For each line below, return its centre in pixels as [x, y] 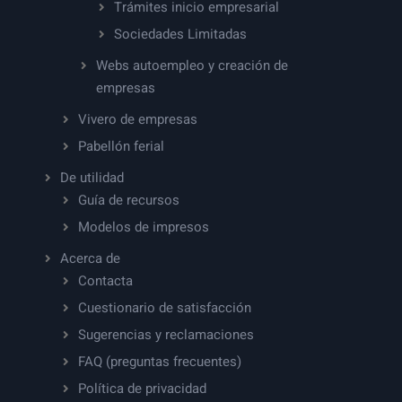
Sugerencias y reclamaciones [166, 334]
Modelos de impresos [143, 227]
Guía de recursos [128, 200]
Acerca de [90, 258]
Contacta [105, 280]
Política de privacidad [142, 388]
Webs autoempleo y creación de [192, 65]
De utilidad [92, 177]
